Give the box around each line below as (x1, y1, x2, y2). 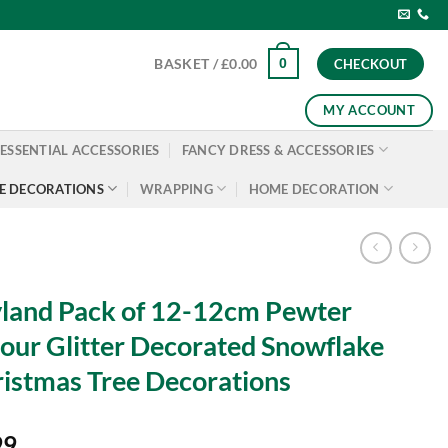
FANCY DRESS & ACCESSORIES (181, 141, 375, 158)
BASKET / (154, 55, 222, 72)
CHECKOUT (333, 55, 408, 72)
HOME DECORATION (248, 180, 380, 197)
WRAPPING (139, 180, 213, 197)
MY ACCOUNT (323, 101, 416, 118)
